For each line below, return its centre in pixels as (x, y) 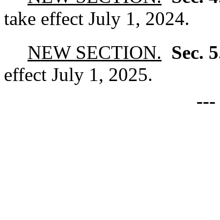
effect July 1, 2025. (78, 74)
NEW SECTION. (95, 52)
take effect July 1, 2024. (97, 18)
